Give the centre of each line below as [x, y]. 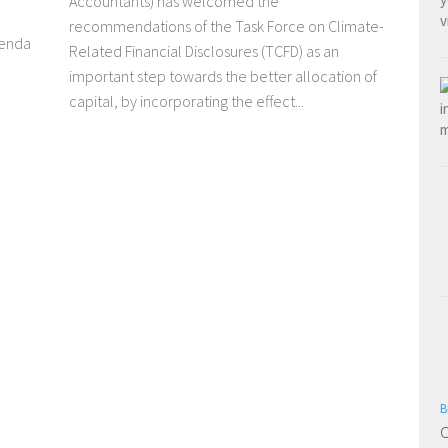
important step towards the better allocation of [223, 76]
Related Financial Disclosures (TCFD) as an [204, 51]
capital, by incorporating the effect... [186, 101]
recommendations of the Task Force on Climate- [226, 26]
